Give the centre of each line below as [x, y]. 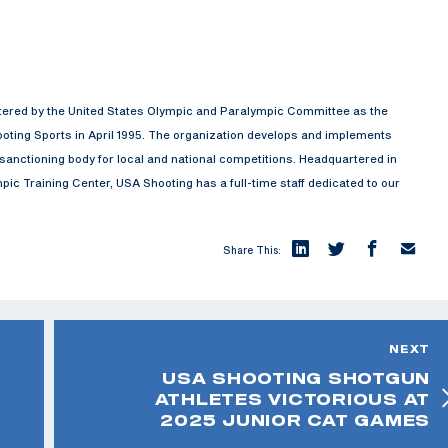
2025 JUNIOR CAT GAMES [295, 419]
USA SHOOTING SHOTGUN [296, 377]
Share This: [252, 249]
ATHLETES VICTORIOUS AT [292, 398]
